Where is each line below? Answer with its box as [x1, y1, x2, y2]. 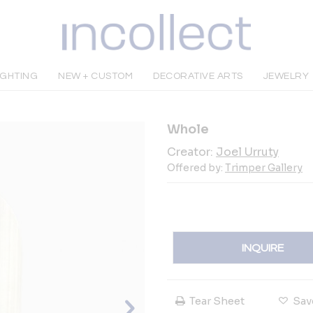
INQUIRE [242, 242, 284, 254]
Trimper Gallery [225, 161, 303, 174]
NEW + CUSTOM [58, 71, 133, 81]
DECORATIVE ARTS [153, 71, 243, 81]
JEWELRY [263, 71, 310, 81]
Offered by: [167, 161, 225, 174]
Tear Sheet [189, 294, 245, 307]
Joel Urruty [216, 145, 279, 159]
